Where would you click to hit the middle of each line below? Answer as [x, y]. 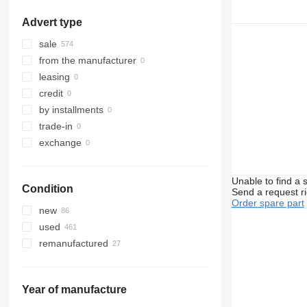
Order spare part [268, 202]
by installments [71, 110]
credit [51, 94]
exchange [60, 143]
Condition [47, 189]
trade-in [56, 126]
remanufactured [73, 244]
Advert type [52, 23]
